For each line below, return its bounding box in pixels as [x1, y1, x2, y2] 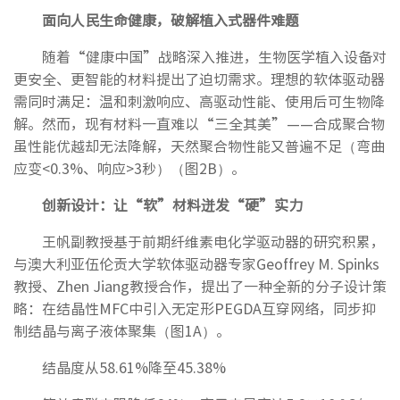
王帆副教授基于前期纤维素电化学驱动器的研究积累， [42, 230, 385, 253]
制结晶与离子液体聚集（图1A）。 [13, 320, 230, 342]
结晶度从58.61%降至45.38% [42, 356, 226, 379]
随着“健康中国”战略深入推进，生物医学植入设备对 [42, 46, 387, 68]
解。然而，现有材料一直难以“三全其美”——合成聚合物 [13, 112, 385, 135]
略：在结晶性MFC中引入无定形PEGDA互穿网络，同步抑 [13, 297, 376, 320]
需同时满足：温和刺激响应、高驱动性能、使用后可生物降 [13, 90, 385, 112]
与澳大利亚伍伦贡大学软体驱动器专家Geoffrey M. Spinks [13, 253, 379, 275]
